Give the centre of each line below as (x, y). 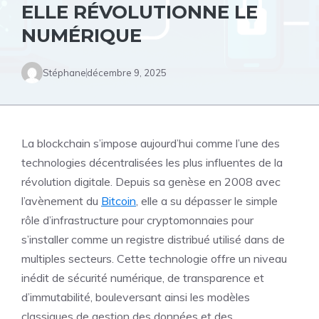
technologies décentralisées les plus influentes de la (152, 162)
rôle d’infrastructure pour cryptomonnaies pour (137, 220)
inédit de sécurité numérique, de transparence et (143, 278)
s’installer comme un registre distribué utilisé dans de (153, 239)
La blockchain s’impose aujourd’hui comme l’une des (151, 143)
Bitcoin (119, 201)
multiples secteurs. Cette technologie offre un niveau (154, 258)
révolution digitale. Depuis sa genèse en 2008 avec (151, 182)
